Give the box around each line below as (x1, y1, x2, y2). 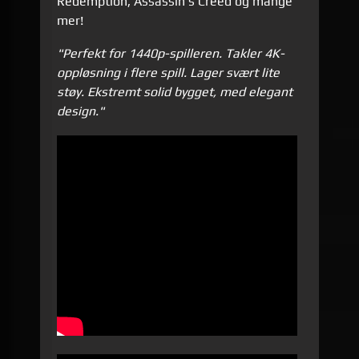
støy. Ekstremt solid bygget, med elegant (57, 84, 293, 100)
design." (57, 103, 105, 119)
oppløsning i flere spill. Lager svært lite (57, 65, 280, 81)
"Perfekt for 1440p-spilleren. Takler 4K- (57, 46, 285, 62)
